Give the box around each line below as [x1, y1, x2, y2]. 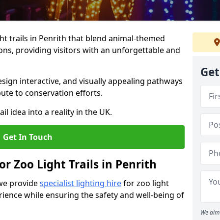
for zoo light [121, 178, 169, 189]
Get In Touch [2, 132, 53, 142]
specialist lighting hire [40, 178, 121, 189]
